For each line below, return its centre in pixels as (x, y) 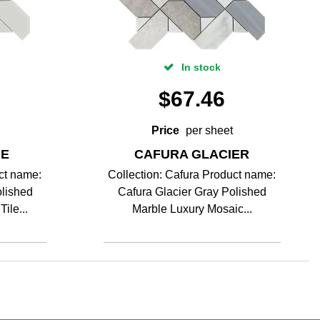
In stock (199, 67)
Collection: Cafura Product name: (192, 175)
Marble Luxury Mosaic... (192, 209)
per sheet (209, 130)
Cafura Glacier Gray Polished (192, 192)
